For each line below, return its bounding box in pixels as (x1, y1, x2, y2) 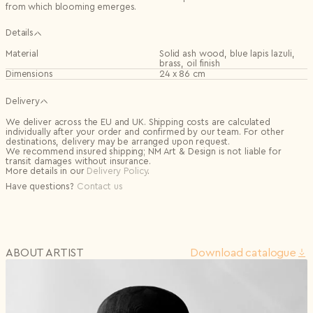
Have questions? (6, 181, 77, 191)
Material (6, 49, 38, 58)
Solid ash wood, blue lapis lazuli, (159, 49, 295, 58)
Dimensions (6, 69, 53, 78)
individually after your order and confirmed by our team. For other (6, 126, 284, 136)
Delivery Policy (87, 166, 148, 175)
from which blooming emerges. (6, 1, 137, 11)
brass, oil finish (159, 59, 220, 68)
